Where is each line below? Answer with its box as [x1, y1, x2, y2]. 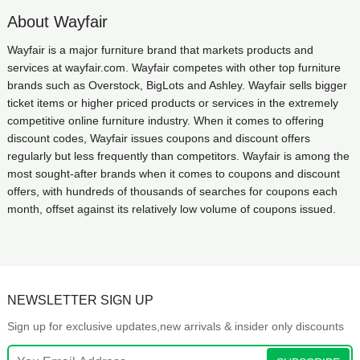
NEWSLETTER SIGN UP [6, 293, 153, 307]
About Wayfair [6, 13, 108, 31]
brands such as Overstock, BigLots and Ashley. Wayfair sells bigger [6, 79, 347, 92]
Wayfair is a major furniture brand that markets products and [6, 43, 313, 56]
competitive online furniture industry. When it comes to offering [6, 114, 324, 127]
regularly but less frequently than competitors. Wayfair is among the [6, 149, 350, 162]
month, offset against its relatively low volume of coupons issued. [6, 202, 336, 215]
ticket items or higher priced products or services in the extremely [6, 96, 338, 109]
